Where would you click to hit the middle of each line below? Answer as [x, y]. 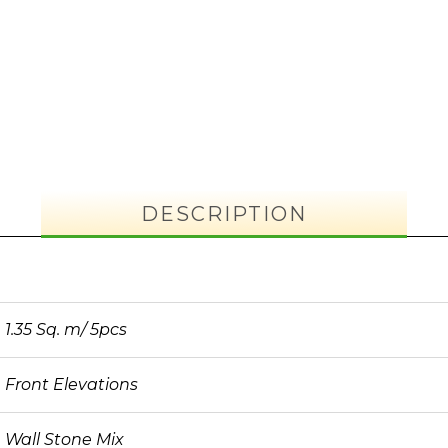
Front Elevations [71, 384]
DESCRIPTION [224, 214]
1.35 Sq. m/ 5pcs [66, 329]
